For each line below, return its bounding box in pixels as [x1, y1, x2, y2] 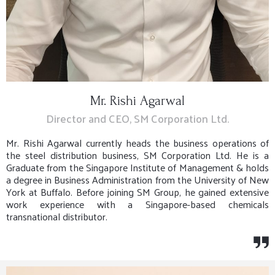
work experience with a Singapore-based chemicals [6, 195, 269, 214]
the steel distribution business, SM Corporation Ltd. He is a [6, 146, 269, 165]
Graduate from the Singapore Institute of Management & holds [6, 158, 269, 177]
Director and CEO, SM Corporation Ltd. [46, 107, 229, 128]
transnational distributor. [6, 207, 107, 226]
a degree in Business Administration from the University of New [6, 171, 269, 189]
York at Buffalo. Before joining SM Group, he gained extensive [6, 183, 269, 201]
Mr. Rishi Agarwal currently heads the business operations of [6, 134, 269, 152]
